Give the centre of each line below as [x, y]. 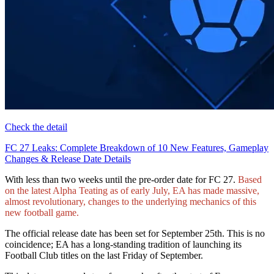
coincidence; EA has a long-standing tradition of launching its [123, 244]
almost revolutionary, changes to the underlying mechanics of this [131, 201]
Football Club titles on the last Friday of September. [104, 255]
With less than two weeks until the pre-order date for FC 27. [121, 179]
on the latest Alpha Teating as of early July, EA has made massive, [132, 190]
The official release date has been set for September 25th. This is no [135, 233]
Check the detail [36, 127]
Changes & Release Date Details [68, 158]
